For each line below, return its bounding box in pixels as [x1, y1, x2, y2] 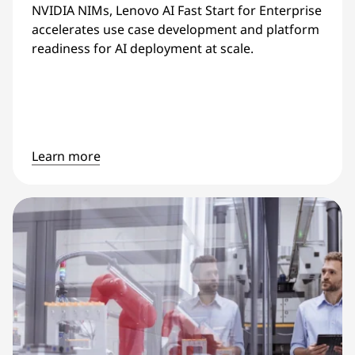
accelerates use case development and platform [32, 21, 319, 39]
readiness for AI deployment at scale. [32, 40, 254, 58]
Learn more [32, 147, 101, 165]
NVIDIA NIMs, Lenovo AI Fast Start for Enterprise [32, 2, 322, 20]
